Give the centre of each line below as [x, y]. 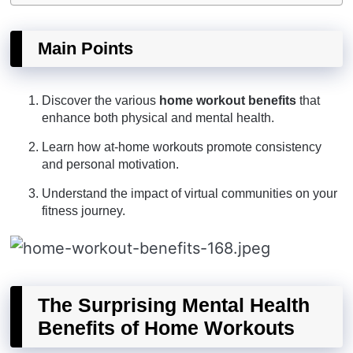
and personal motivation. [110, 164]
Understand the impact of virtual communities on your [190, 193]
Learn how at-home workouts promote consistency [182, 147]
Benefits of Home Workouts [166, 328]
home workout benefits [228, 100]
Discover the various [100, 100]
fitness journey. [84, 211]
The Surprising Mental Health [174, 305]
